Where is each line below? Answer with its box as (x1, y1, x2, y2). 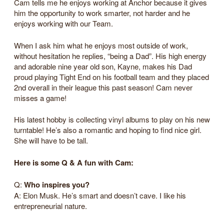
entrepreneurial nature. (14, 200, 87, 211)
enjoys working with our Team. (14, 18, 113, 29)
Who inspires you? (24, 179, 89, 190)
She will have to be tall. (14, 135, 88, 146)
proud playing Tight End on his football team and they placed (14, 71, 209, 82)
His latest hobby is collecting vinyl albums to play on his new (14, 114, 210, 125)
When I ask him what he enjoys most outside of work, (14, 39, 188, 50)
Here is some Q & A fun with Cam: (14, 156, 133, 168)
